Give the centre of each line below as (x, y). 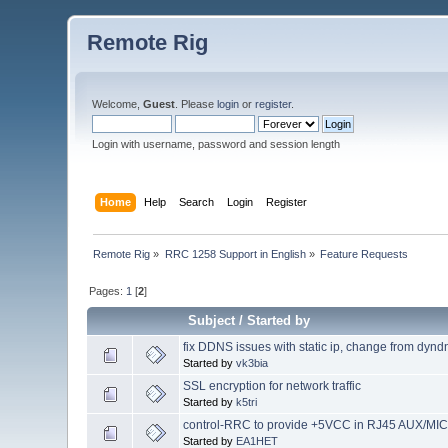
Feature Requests (364, 253)
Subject (212, 320)
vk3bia (252, 362)
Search (196, 201)
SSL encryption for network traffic (272, 385)
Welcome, (118, 104)
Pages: (108, 290)
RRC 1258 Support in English (235, 253)
